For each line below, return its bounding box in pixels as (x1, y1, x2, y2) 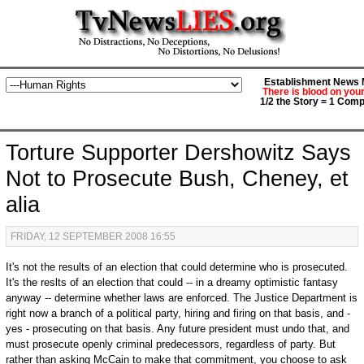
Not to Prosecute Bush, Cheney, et (5, 167, 349, 191)
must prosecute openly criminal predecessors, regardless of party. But (5, 338, 336, 350)
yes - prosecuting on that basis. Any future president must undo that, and (5, 323, 349, 335)
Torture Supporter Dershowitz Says (5, 141, 351, 165)
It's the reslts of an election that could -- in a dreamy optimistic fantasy (5, 276, 338, 288)
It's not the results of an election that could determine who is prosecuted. (5, 261, 348, 273)
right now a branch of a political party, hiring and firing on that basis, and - (5, 307, 350, 319)
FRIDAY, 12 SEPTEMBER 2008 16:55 (10, 231, 175, 242)
